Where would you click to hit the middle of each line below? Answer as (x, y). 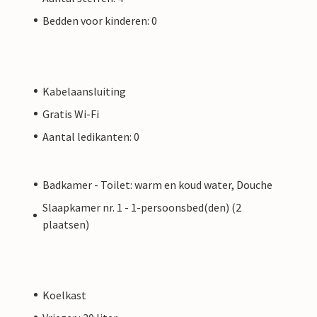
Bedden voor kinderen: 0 (100, 20)
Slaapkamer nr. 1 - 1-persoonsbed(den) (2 (142, 207)
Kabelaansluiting (84, 91)
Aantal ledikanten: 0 (91, 136)
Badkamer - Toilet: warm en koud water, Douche (157, 184)
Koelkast (64, 295)
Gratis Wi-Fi (71, 114)
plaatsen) (65, 224)
